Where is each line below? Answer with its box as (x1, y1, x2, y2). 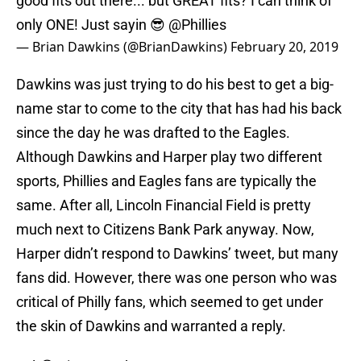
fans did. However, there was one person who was (16, 269, 337, 287)
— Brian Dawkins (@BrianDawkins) (16, 38, 230, 56)
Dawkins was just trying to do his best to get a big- (16, 76, 334, 93)
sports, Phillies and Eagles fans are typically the (16, 172, 317, 190)
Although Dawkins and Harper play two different (16, 148, 322, 166)
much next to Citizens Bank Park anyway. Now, (16, 221, 314, 239)
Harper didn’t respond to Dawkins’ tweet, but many (16, 245, 338, 263)
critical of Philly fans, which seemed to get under (16, 293, 323, 311)
